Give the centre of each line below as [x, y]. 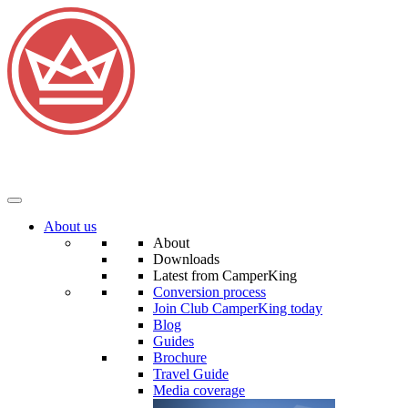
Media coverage [199, 390]
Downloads [186, 259]
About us [70, 226]
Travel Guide [191, 374]
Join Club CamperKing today [238, 308]
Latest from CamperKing [225, 275]
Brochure [180, 357]
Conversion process [209, 292]
